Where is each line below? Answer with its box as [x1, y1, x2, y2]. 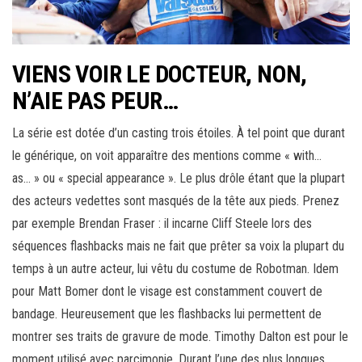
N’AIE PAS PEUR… [12, 86, 178, 115]
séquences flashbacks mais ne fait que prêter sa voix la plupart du [12, 238, 344, 254]
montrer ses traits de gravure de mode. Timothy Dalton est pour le [12, 328, 348, 344]
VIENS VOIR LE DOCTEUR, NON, [12, 59, 307, 88]
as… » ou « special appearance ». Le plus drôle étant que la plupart [12, 170, 345, 186]
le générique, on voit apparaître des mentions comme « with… [12, 147, 322, 163]
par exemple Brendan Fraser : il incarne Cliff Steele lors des [12, 215, 312, 231]
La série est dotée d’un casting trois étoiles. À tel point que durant [12, 124, 345, 141]
